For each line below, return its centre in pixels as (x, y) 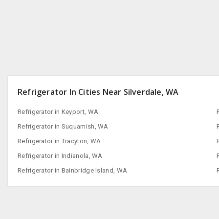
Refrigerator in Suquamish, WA (63, 126)
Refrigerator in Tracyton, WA (59, 141)
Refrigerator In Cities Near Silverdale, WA (98, 92)
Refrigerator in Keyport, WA (58, 112)
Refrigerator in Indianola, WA (60, 156)
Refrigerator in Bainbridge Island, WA (73, 170)
